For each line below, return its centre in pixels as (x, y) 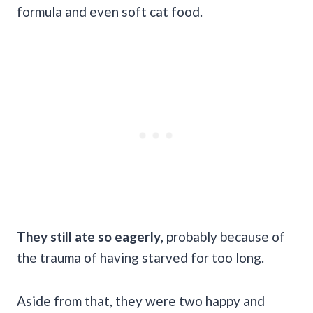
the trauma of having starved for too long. (142, 257)
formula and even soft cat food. (110, 11)
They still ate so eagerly (89, 236)
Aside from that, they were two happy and (141, 300)
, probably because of (223, 236)
